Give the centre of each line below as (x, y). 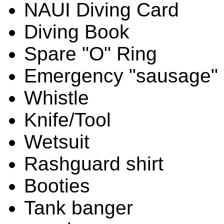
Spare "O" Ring (90, 53)
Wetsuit (57, 141)
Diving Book (77, 31)
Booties (57, 185)
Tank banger (78, 207)
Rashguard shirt (94, 163)
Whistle (56, 97)
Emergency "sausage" (121, 75)
